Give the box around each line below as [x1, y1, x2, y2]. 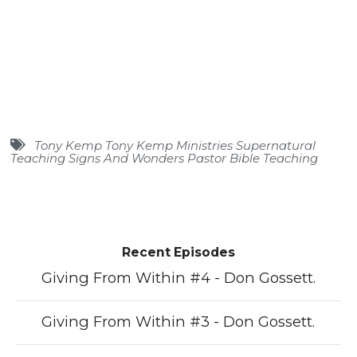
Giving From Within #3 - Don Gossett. [41, 312, 316, 331]
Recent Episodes [121, 244, 235, 260]
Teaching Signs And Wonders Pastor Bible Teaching [10, 151, 319, 167]
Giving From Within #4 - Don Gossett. [41, 269, 316, 288]
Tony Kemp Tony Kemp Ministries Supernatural [30, 139, 316, 154]
